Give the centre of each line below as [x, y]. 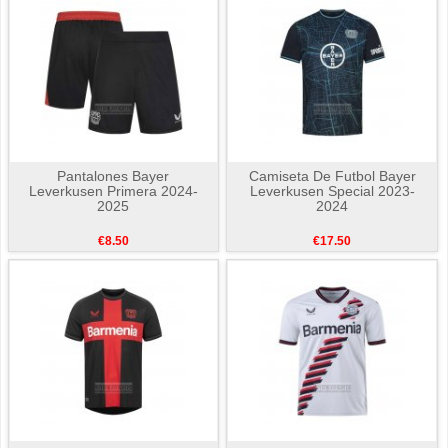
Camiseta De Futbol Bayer [332, 176]
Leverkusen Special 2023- [332, 191]
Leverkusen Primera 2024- [113, 191]
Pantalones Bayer [113, 176]
